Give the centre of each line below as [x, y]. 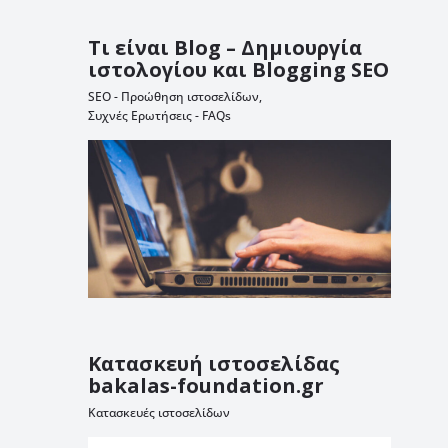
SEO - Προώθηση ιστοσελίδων [173, 97]
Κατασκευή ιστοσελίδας [213, 364]
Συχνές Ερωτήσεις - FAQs [159, 116]
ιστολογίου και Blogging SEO [238, 70]
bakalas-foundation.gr [205, 386]
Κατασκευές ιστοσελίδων [158, 413]
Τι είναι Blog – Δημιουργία [224, 48]
